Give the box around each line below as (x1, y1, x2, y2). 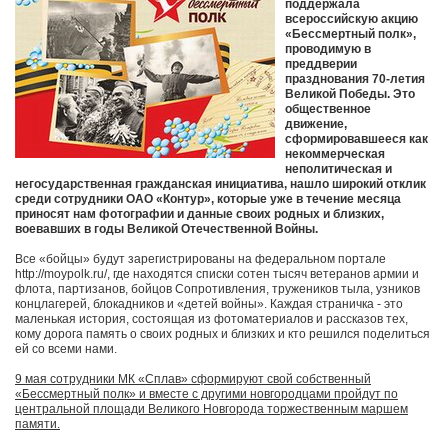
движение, (285, 117, 347, 132)
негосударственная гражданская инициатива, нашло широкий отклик (15, 177, 426, 192)
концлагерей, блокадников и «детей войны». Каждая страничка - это (15, 297, 403, 312)
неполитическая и (285, 162, 392, 177)
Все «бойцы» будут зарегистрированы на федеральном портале (15, 252, 386, 267)
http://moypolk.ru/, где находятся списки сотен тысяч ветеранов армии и (15, 267, 419, 282)
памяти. (15, 417, 60, 432)
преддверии (285, 57, 357, 72)
